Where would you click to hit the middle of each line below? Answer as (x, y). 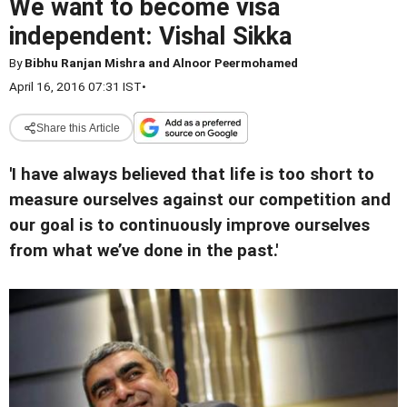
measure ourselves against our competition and (200, 200)
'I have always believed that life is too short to (192, 174)
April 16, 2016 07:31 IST (75, 86)
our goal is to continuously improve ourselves (189, 225)
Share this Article (78, 128)
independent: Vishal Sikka (150, 36)
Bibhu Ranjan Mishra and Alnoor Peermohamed (161, 63)
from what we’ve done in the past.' (144, 251)
